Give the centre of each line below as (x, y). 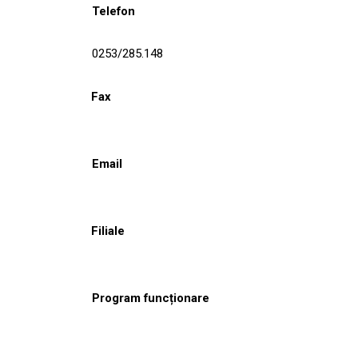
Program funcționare (151, 298)
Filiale (108, 231)
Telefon (113, 11)
